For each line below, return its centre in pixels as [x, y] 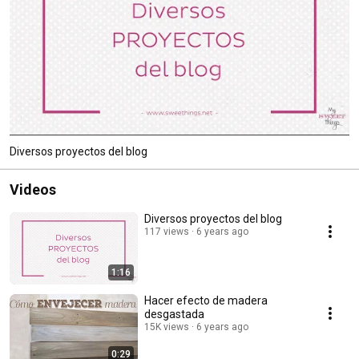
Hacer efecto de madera [206, 300]
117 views [167, 231]
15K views [167, 327]
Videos [33, 189]
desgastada [174, 314]
